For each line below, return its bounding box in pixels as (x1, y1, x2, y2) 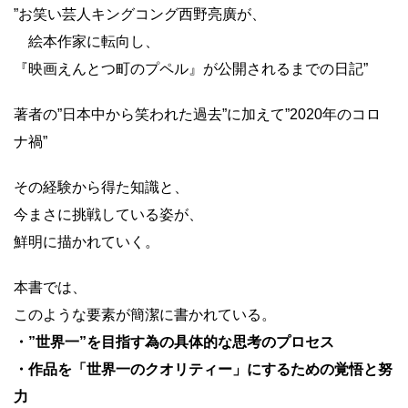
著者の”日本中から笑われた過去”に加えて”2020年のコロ (14, 107, 381, 122)
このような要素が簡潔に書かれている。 (14, 307, 276, 322)
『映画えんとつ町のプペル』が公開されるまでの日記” (14, 61, 368, 76)
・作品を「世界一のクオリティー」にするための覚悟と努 (14, 362, 393, 377)
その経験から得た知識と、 (14, 179, 189, 195)
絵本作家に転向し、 (14, 34, 159, 49)
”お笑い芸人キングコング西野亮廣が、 (14, 6, 266, 22)
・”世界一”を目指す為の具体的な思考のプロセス (14, 334, 334, 350)
